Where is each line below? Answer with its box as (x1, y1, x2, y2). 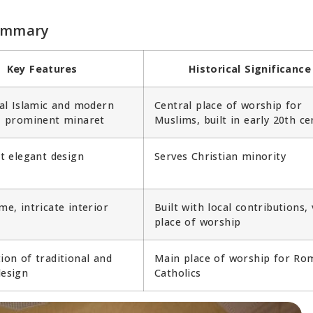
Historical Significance (188, 61, 312, 75)
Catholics (154, 265, 201, 279)
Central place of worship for (154, 98, 303, 112)
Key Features (6, 61, 78, 75)
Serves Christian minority (154, 149, 286, 163)
